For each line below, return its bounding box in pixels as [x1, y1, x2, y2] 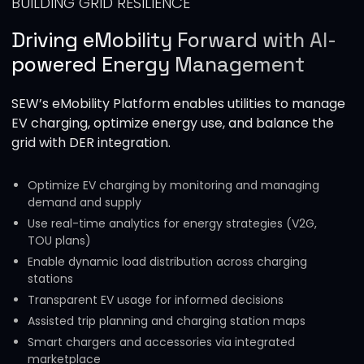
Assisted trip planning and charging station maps [27, 312, 305, 329]
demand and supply [27, 193, 141, 210]
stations [27, 270, 73, 287]
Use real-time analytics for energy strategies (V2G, [27, 214, 317, 232]
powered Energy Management [11, 50, 305, 77]
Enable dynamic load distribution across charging [27, 253, 307, 270]
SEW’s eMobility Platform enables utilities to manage [11, 93, 345, 113]
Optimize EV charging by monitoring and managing [27, 176, 319, 193]
